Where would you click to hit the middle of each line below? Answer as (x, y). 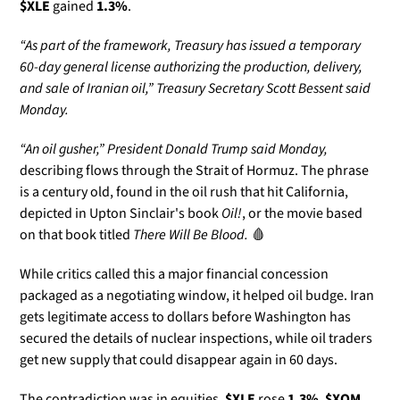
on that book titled (76, 235)
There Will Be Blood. (192, 235)
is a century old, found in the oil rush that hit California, (184, 192)
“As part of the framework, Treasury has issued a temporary (190, 46)
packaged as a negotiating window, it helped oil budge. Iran (197, 296)
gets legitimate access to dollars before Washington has (185, 317)
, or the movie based (302, 214)
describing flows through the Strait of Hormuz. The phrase (194, 171)
